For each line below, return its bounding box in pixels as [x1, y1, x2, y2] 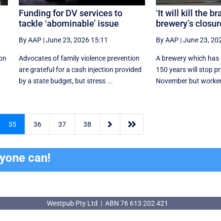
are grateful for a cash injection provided [18, 65, 142, 74]
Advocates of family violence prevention [18, 54, 140, 62]
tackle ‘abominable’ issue [18, 18, 119, 29]
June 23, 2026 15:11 [45, 36, 108, 44]
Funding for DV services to [18, 7, 122, 18]
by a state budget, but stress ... [18, 76, 113, 85]
